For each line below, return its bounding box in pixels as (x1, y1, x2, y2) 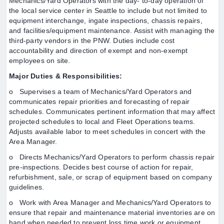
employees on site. (9, 56, 72, 64)
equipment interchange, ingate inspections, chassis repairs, (9, 16, 202, 24)
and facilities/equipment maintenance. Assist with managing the (9, 26, 215, 34)
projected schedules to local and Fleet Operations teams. (9, 117, 195, 125)
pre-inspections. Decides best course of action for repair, (9, 163, 193, 171)
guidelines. (9, 183, 44, 191)
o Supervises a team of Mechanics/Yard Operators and (9, 87, 192, 95)
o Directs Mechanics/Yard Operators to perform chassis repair (9, 153, 215, 161)
